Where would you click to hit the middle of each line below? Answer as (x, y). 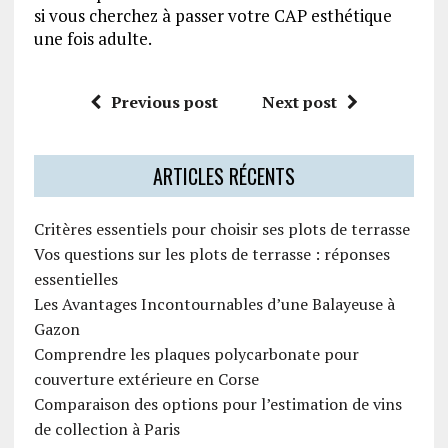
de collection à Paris (106, 429)
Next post (299, 102)
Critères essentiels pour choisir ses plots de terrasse (221, 229)
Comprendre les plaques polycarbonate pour (196, 354)
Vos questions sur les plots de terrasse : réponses (211, 254)
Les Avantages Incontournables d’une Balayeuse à (214, 304)
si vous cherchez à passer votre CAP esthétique (212, 16)
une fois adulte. (92, 39)
